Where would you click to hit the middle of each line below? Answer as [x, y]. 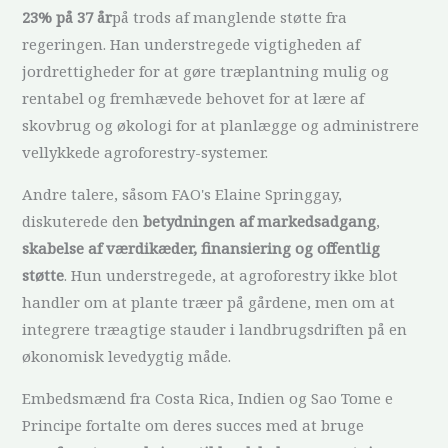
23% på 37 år [67, 17]
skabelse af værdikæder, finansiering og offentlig [201, 248]
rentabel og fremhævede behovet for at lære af [193, 98]
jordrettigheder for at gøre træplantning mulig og [206, 71]
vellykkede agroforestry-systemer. [145, 152]
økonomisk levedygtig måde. [127, 356]
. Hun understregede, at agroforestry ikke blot [231, 275]
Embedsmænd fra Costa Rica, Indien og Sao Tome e [208, 398]
